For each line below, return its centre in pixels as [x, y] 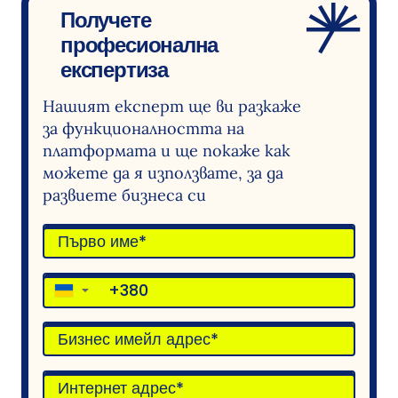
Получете [106, 20]
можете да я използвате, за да [163, 172]
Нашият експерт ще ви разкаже [172, 106]
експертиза [114, 69]
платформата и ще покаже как [167, 150]
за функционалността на [143, 128]
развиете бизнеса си [124, 195]
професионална [139, 44]
